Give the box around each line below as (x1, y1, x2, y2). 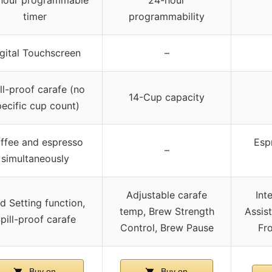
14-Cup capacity (129, 91, 205, 104)
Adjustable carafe (126, 189, 207, 202)
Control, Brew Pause (120, 222, 214, 234)
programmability (129, 10, 205, 23)
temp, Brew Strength (119, 205, 214, 218)
